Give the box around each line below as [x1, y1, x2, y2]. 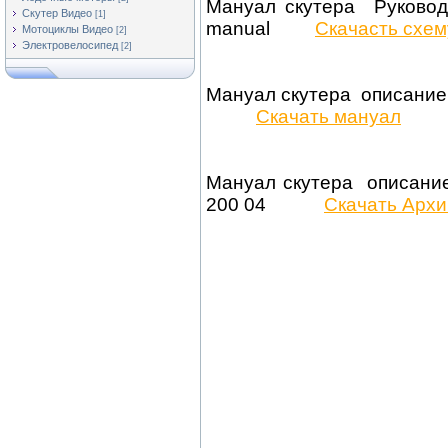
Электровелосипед [22, 39, 118, 51]
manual [206, 18, 315, 39]
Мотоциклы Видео [22, 23, 113, 35]
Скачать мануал [256, 106, 401, 127]
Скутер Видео [22, 7, 92, 19]
